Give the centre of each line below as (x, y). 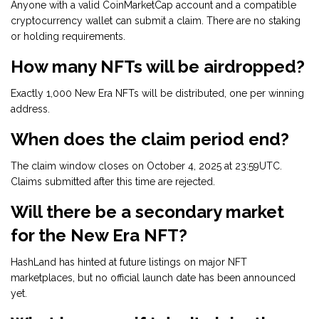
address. (30, 109)
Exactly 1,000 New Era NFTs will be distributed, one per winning (157, 94)
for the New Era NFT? (99, 236)
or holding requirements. (68, 37)
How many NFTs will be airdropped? (158, 67)
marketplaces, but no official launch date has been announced (153, 278)
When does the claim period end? (150, 140)
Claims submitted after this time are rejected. (113, 182)
